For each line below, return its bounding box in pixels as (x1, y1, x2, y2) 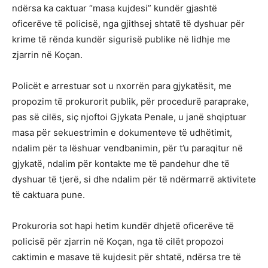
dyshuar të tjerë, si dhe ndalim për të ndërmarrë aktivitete (12, 173, 256, 185)
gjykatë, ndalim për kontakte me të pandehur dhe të (12, 158, 230, 170)
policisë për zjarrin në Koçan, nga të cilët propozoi (12, 236, 224, 248)
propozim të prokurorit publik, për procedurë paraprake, (12, 96, 249, 108)
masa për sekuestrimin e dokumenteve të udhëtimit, (12, 127, 232, 139)
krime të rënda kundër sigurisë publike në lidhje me (12, 33, 230, 45)
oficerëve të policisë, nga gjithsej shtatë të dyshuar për (12, 18, 245, 30)
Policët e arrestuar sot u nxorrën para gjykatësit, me (12, 80, 232, 92)
